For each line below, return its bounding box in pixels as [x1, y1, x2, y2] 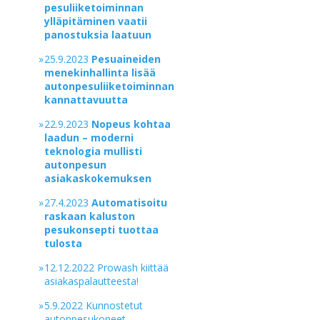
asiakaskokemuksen [44, 171, 152, 185]
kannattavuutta [44, 93, 129, 106]
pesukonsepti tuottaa [44, 223, 159, 236]
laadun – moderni [44, 131, 134, 144]
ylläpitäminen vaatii [44, 14, 148, 28]
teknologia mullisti [44, 144, 143, 158]
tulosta [44, 236, 83, 250]
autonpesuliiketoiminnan [44, 79, 175, 93]
